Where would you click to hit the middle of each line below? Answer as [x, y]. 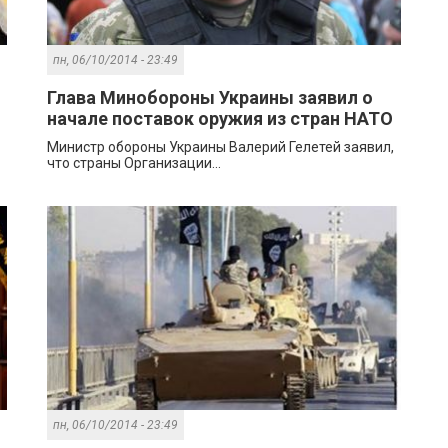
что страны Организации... [134, 163]
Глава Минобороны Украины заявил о [210, 98]
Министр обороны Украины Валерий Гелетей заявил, [221, 147]
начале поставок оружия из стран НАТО [220, 119]
